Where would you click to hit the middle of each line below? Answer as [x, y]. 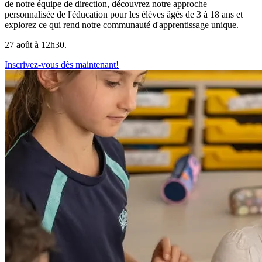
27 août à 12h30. [36, 44]
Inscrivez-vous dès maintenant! [62, 64]
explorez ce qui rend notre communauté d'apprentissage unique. [122, 25]
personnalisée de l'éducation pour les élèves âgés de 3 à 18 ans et [124, 14]
